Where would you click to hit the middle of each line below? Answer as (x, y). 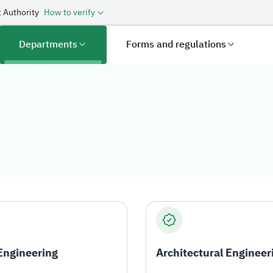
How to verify (69, 12)
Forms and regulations (176, 44)
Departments (48, 44)
